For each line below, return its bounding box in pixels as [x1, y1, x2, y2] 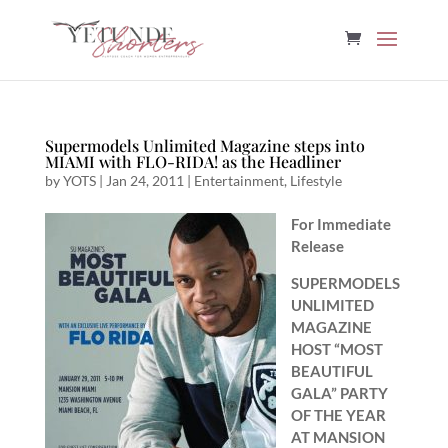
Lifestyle [289, 172, 342, 189]
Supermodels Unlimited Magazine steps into [44, 135, 365, 156]
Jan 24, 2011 [105, 172, 184, 189]
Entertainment [193, 172, 284, 189]
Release [290, 237, 344, 255]
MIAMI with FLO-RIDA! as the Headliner [44, 151, 341, 172]
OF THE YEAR [290, 406, 386, 424]
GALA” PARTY [290, 384, 388, 402]
